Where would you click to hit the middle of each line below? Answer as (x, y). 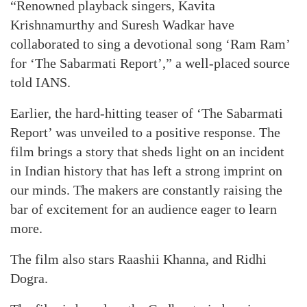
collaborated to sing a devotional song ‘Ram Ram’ (150, 44)
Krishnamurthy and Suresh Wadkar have (122, 25)
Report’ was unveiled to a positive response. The (145, 132)
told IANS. (40, 82)
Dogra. (29, 278)
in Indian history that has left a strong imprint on (146, 171)
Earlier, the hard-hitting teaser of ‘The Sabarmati (147, 113)
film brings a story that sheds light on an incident (147, 151)
